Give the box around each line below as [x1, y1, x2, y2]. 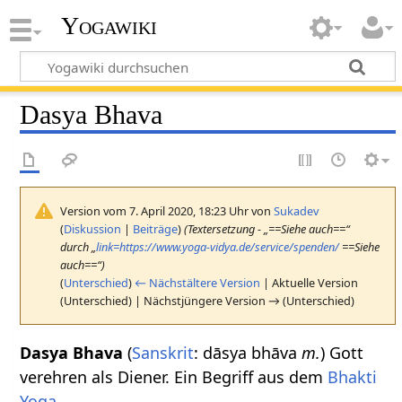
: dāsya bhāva [194, 341, 302, 363]
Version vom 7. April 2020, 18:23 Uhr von [60, 202, 275, 219]
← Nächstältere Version [135, 274, 261, 291]
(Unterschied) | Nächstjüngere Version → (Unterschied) [60, 292, 355, 309]
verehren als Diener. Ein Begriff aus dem [20, 365, 328, 388]
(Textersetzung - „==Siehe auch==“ [184, 220, 351, 237]
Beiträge [133, 220, 179, 237]
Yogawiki [60, 12, 157, 40]
